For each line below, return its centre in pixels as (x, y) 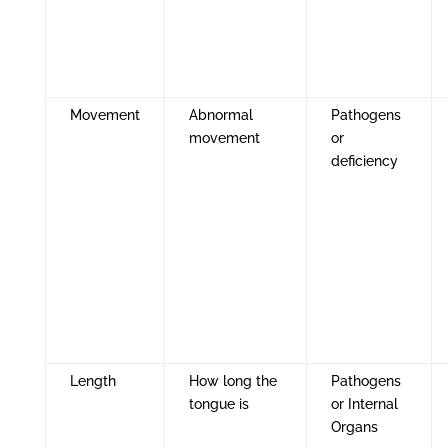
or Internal (364, 403)
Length (92, 380)
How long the (232, 380)
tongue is (218, 403)
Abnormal (220, 114)
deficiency (364, 160)
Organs (354, 426)
